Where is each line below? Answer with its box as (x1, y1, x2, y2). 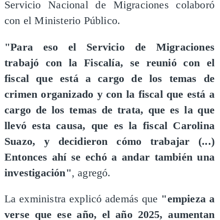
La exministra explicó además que (4, 193, 162, 205)
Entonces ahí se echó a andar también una (4, 151, 215, 163)
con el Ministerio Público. (4, 15, 121, 27)
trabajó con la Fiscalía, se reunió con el (4, 56, 215, 69)
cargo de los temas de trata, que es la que (4, 104, 215, 116)
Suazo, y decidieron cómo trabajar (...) (4, 135, 215, 147)
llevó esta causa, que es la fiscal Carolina (4, 119, 215, 132)
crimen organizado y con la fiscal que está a (4, 88, 215, 100)
